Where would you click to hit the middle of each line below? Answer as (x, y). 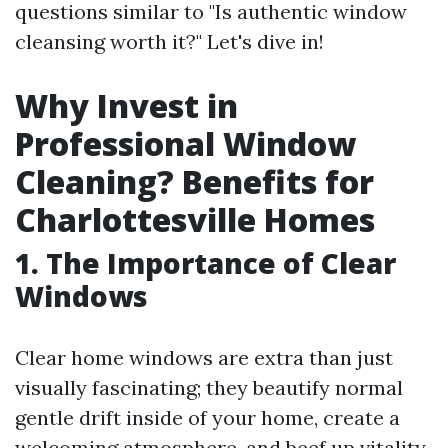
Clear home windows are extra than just (204, 357)
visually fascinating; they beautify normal (209, 387)
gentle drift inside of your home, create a (207, 417)
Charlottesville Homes (195, 219)
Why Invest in (126, 105)
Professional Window (185, 143)
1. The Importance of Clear (205, 263)
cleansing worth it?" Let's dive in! (169, 41)
